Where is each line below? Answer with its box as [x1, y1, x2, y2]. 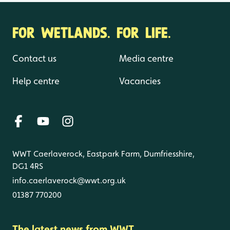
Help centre [12, 75, 60, 86]
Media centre [119, 52, 174, 64]
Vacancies [119, 75, 161, 86]
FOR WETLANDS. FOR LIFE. [12, 21, 171, 42]
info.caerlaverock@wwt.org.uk [12, 175, 126, 185]
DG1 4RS [12, 161, 43, 171]
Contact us [12, 52, 56, 64]
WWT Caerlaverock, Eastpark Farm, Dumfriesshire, [12, 148, 195, 159]
